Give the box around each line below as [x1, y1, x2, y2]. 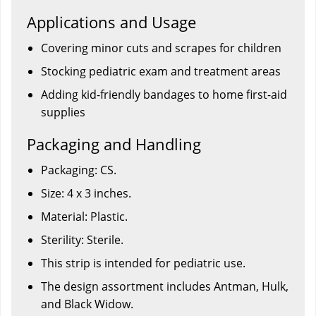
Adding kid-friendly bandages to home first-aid [41, 86, 287, 102]
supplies [41, 104, 85, 120]
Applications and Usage [27, 11, 196, 32]
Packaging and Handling [27, 133, 201, 154]
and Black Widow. [41, 296, 133, 312]
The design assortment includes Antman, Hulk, [41, 278, 288, 294]
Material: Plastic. [41, 208, 128, 224]
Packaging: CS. [41, 162, 116, 178]
